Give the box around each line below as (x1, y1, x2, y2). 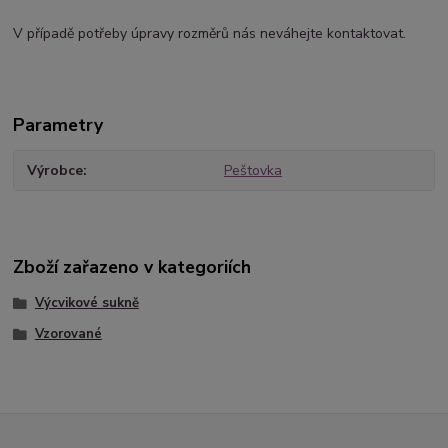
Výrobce (27, 161, 84, 181)
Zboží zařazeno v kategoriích (13, 255, 252, 280)
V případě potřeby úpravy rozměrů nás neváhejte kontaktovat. (13, 24, 407, 44)
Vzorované (34, 325, 102, 344)
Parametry (13, 113, 104, 138)
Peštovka (223, 161, 282, 181)
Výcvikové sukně (34, 293, 139, 312)
